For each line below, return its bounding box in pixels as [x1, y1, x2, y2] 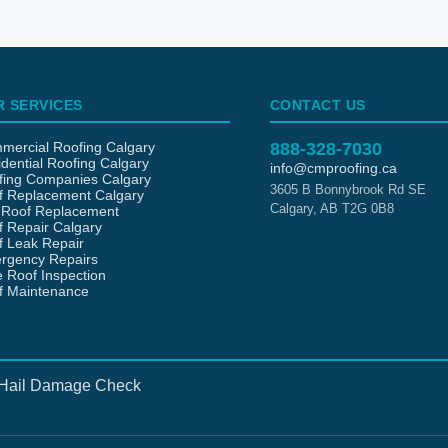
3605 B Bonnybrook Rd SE [269, 182, 426, 197]
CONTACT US [269, 97, 366, 113]
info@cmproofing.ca [269, 160, 397, 176]
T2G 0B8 [341, 201, 394, 216]
